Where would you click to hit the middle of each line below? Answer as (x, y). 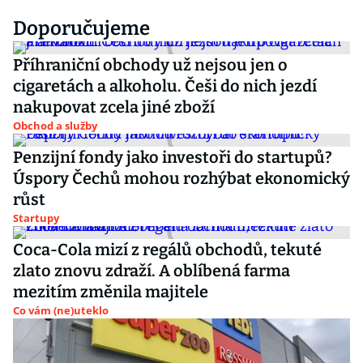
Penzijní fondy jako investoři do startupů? (173, 157)
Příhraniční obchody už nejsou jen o (150, 65)
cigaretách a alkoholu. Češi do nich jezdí (165, 86)
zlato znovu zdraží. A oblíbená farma (152, 271)
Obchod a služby (55, 126)
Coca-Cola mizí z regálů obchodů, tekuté (167, 250)
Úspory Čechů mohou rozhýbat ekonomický (181, 178)
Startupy (36, 218)
